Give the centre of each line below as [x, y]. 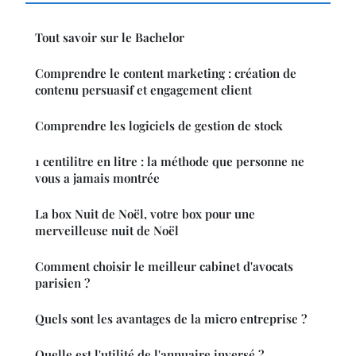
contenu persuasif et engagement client [143, 89]
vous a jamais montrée [97, 178]
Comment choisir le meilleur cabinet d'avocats [164, 266]
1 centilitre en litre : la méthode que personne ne [170, 161]
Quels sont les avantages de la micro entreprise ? [171, 318]
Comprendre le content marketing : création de [166, 73]
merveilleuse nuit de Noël [107, 230]
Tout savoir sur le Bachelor [110, 37]
